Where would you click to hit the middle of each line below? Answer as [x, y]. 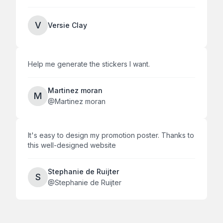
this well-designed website [72, 145]
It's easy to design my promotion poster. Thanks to [111, 135]
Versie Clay [67, 25]
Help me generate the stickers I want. [89, 64]
